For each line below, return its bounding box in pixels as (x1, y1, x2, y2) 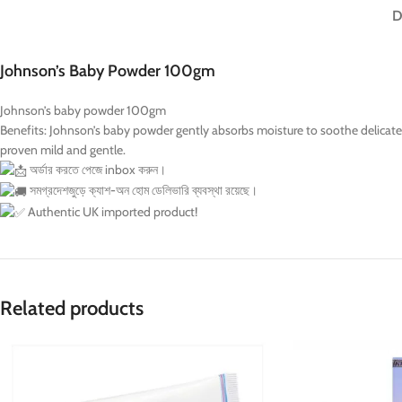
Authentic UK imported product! (25, 203, 197, 220)
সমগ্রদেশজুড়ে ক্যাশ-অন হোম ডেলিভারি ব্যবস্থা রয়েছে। (27, 182, 258, 199)
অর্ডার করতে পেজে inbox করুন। (27, 161, 166, 178)
